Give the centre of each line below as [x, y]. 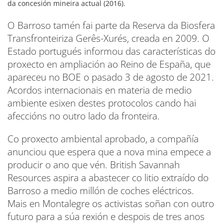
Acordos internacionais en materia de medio [100, 90]
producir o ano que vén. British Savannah [94, 165]
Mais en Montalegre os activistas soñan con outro [111, 203]
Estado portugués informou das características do [111, 51]
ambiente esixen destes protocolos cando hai [102, 103]
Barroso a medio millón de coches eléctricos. [101, 190]
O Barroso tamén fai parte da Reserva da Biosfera [111, 25]
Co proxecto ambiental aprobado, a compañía [103, 139]
